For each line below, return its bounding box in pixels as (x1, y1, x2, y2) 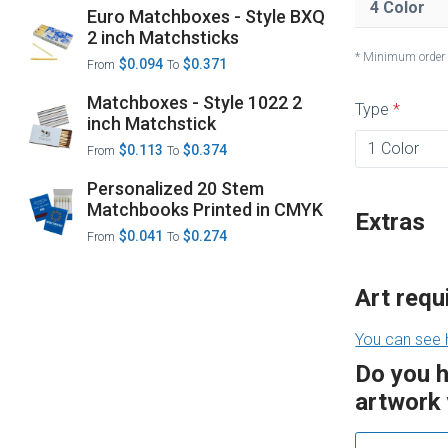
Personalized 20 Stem (87, 178, 265, 199)
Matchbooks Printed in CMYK (193, 199, 324, 220)
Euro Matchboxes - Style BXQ (87, 6, 246, 27)
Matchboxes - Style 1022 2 (87, 92, 303, 113)
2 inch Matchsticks (87, 27, 240, 48)
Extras (355, 207, 426, 236)
